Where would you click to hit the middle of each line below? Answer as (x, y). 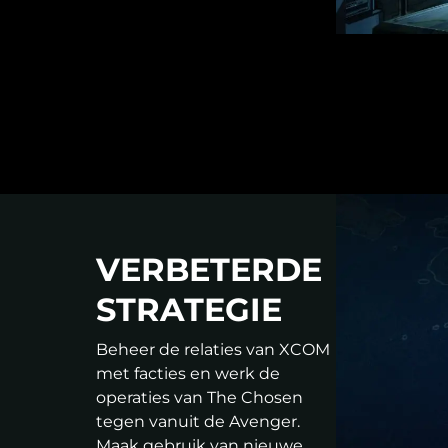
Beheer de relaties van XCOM (213, 350)
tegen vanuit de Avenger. (198, 422)
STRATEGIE (189, 310)
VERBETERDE (209, 270)
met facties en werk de (188, 374)
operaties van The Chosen (199, 398)
